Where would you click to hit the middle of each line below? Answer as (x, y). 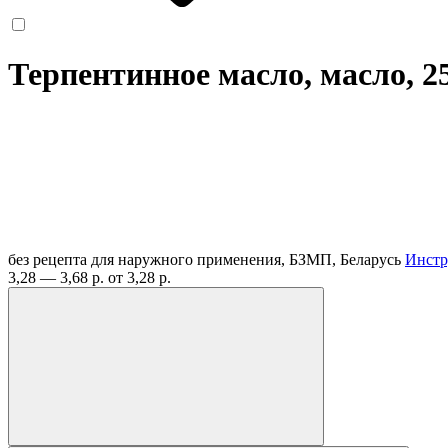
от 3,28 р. (139, 277)
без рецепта (47, 259)
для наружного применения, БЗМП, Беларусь (248, 259)
